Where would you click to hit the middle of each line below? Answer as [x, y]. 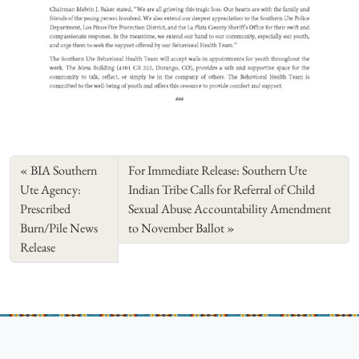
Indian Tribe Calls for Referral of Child [222, 190]
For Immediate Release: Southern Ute [218, 171]
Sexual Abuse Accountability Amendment [230, 209]
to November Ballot [177, 228]
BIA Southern [64, 171]
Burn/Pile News [59, 228]
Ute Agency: [50, 190]
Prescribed [45, 209]
